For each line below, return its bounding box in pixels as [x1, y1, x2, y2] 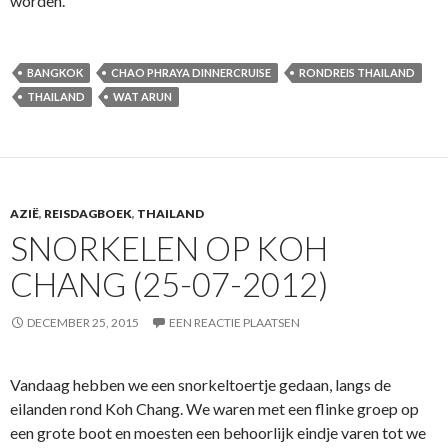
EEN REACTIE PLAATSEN [169, 314, 300, 330]
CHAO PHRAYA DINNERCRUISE [111, 65, 271, 79]
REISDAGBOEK [44, 205, 132, 221]
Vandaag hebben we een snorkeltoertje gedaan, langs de [10, 374, 391, 394]
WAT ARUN [113, 89, 172, 103]
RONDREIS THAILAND [299, 65, 415, 79]
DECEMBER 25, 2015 [27, 314, 139, 330]
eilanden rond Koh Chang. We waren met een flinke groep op [10, 398, 419, 418]
